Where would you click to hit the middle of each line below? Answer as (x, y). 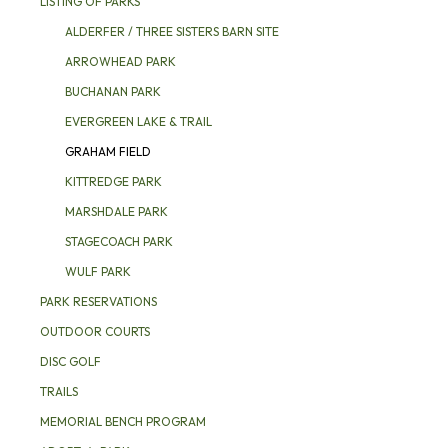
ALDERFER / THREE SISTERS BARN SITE (172, 31)
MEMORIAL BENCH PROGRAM (123, 421)
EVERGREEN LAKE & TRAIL (138, 121)
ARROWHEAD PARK (120, 61)
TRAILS (59, 391)
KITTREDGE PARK (113, 181)
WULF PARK (98, 271)
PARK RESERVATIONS (98, 301)
